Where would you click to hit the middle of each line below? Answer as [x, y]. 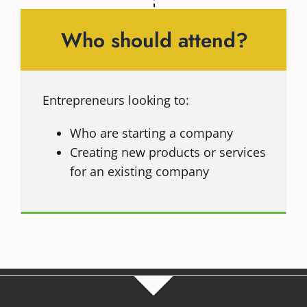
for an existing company [139, 172]
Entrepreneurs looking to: [115, 100]
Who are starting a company [151, 133]
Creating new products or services [168, 152]
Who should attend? [155, 40]
